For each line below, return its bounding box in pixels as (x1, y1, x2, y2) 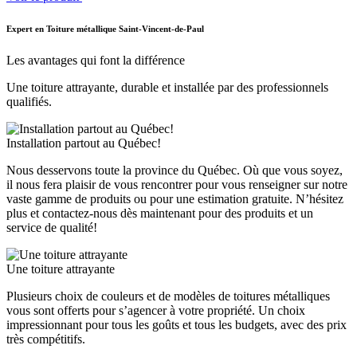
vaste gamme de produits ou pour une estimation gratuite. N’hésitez (6, 191, 343, 206)
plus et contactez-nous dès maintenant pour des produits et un (6, 206, 313, 220)
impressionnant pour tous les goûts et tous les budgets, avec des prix (6, 317, 347, 331)
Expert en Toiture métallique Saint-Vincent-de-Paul (6, 23, 204, 33)
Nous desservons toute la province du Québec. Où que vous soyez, (6, 163, 343, 177)
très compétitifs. (6, 331, 85, 346)
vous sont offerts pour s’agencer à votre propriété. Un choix (6, 303, 305, 317)
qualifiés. (6, 94, 52, 108)
